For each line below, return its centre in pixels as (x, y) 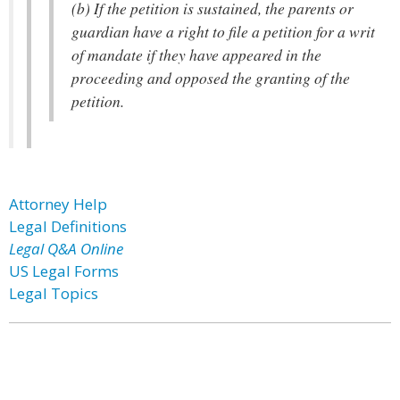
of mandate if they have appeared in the (196, 54)
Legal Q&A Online (66, 249)
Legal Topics (54, 293)
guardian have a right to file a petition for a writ (223, 31)
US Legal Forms (64, 271)
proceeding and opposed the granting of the (211, 78)
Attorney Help (58, 204)
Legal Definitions (68, 226)
